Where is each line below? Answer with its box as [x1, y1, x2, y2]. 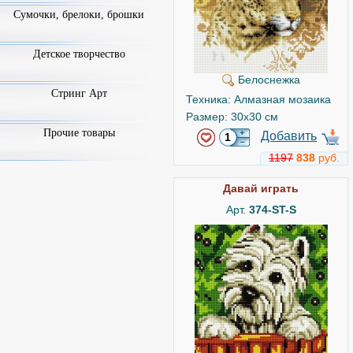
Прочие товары [43, 127, 115, 139]
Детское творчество [32, 48, 125, 60]
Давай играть [223, 182, 299, 195]
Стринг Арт [50, 87, 107, 99]
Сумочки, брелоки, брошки [13, 9, 144, 20]
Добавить [261, 129, 317, 143]
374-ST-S [248, 203, 296, 216]
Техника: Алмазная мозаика [186, 93, 331, 106]
